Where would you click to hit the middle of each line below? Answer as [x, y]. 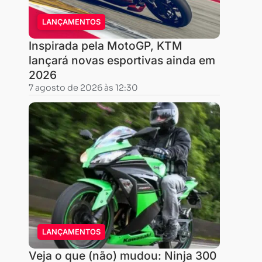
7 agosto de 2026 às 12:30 [83, 88]
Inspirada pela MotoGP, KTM [105, 46]
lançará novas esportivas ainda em [122, 60]
